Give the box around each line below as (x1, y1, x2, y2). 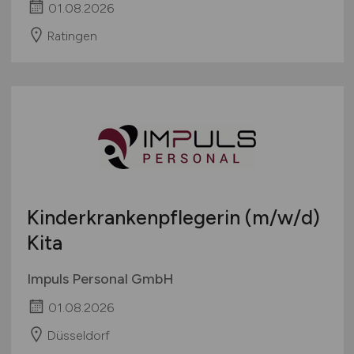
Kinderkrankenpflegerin (26, 205, 245, 230)
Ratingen (46, 28, 97, 43)
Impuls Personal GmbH (26, 270, 174, 288)
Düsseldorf (46, 327, 110, 343)
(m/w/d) (244, 205, 320, 230)
